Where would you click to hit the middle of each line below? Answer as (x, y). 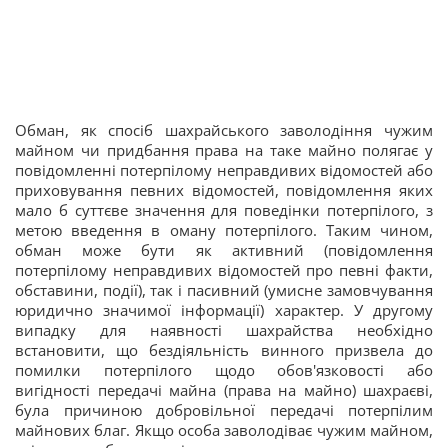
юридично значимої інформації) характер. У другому (224, 310)
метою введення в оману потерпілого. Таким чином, (224, 230)
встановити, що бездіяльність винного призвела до (224, 350)
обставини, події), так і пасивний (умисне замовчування (224, 290)
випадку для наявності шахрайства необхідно (224, 330)
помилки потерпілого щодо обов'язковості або (224, 370)
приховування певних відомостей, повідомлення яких (224, 190)
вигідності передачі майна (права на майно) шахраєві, (224, 390)
